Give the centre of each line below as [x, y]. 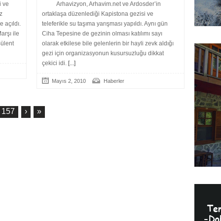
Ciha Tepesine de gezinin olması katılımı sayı [102, 34]
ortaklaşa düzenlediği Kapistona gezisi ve [98, 14]
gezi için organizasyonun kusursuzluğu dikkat [103, 53]
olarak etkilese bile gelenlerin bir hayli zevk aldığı [108, 43]
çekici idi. [54, 63]
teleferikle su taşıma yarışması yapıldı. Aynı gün [105, 24]
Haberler [114, 81]
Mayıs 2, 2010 [69, 81]
